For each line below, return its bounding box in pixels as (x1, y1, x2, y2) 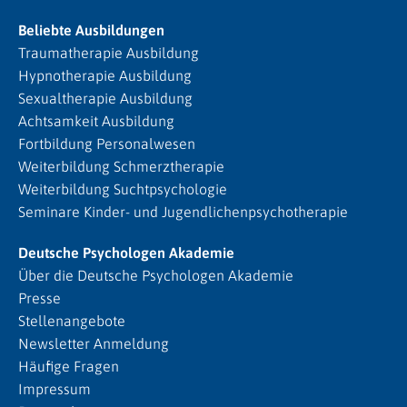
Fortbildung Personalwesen (18, 135, 195, 152)
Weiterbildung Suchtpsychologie (18, 181, 227, 197)
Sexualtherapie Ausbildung (18, 90, 193, 106)
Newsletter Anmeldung (18, 335, 169, 352)
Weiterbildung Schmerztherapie (18, 158, 224, 174)
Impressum (18, 381, 91, 397)
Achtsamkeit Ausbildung (18, 113, 174, 129)
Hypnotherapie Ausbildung (18, 67, 192, 84)
